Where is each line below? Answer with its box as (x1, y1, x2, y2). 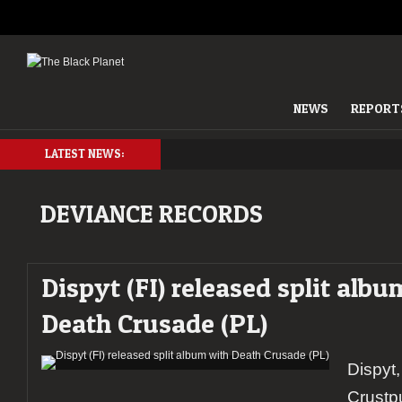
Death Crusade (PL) (41, 307, 267, 340)
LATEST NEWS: (45, 146, 125, 162)
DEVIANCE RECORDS (40, 198, 263, 230)
